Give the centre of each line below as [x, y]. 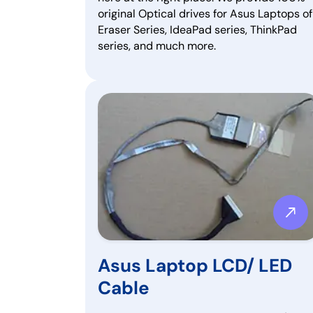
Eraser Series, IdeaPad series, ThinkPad [197, 30]
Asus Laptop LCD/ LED [195, 265]
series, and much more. [157, 46]
